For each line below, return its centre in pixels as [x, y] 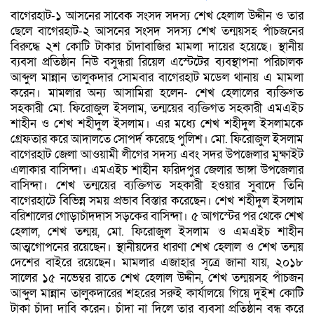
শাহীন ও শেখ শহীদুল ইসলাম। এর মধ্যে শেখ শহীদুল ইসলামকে [157, 123]
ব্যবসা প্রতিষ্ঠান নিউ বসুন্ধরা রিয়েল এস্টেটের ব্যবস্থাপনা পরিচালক [157, 62]
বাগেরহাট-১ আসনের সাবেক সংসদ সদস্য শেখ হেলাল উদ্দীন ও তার [157, 15]
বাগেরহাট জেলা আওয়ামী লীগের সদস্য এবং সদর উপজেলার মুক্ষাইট [157, 154]
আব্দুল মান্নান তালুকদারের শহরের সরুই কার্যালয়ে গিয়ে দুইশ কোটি [157, 293]
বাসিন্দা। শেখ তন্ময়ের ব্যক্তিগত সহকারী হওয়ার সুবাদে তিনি [157, 185]
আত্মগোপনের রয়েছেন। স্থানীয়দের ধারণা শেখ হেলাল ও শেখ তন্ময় [157, 247]
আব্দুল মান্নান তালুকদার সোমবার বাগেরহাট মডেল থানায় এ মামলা [157, 77]
